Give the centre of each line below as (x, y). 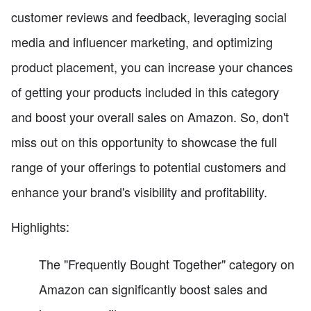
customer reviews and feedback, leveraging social (149, 17)
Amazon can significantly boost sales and (153, 289)
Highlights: (40, 227)
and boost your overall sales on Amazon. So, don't (150, 117)
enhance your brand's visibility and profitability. (139, 192)
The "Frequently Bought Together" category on (167, 264)
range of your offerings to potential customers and (149, 167)
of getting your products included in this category (145, 92)
